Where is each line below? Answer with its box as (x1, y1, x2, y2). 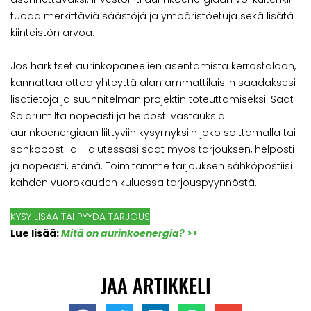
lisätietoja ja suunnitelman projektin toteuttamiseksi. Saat (10, 92, 294, 107)
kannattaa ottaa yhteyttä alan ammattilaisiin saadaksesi (10, 76, 296, 90)
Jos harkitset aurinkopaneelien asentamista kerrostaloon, (10, 59, 296, 74)
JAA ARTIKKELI (100, 270, 211, 299)
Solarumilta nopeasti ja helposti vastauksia (10, 109, 225, 124)
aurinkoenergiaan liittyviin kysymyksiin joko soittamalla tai (10, 126, 296, 140)
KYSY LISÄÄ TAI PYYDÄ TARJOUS (10, 209, 150, 224)
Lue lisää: (10, 226, 61, 240)
